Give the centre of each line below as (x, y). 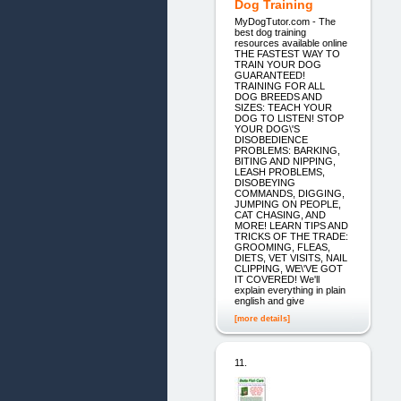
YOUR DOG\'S (267, 128)
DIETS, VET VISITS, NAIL (290, 257)
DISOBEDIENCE (271, 139)
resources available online (290, 43)
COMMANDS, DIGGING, (289, 193)
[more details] (262, 318)
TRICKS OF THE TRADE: (291, 236)
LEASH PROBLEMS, (279, 171)
